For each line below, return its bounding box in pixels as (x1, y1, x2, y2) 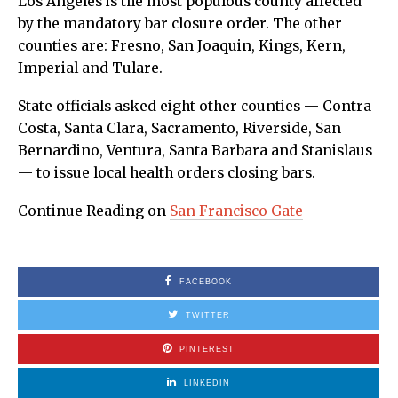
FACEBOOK (179, 276, 232, 286)
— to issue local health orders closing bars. (18, 163, 315, 181)
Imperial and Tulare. (18, 59, 163, 76)
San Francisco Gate (170, 202, 303, 219)
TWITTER (185, 310, 230, 320)
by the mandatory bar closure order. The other (18, 14, 342, 32)
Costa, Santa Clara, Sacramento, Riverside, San (18, 119, 341, 137)
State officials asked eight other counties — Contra (18, 97, 371, 115)
